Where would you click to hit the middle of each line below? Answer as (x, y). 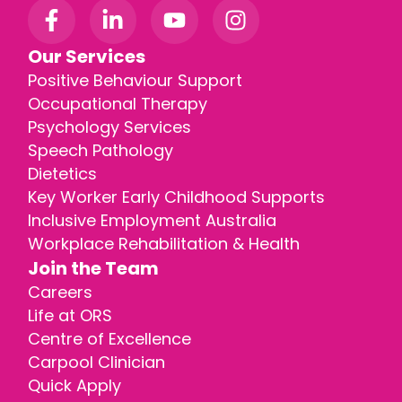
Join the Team (93, 268)
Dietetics (62, 173)
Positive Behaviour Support (135, 80)
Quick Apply (74, 385)
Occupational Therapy (118, 103)
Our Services (87, 56)
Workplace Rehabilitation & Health (164, 243)
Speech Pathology (100, 150)
